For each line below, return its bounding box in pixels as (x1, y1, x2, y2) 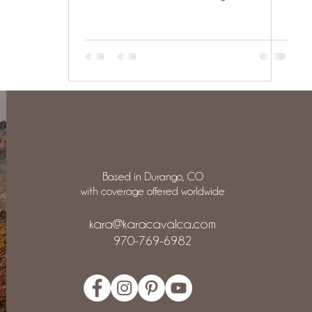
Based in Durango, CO (102, 171, 203, 182)
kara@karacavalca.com (89, 217, 217, 231)
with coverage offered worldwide (80, 185, 225, 197)
